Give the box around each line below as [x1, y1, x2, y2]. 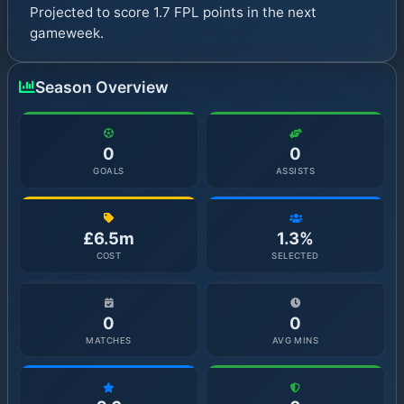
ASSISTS [275, 166, 316, 177]
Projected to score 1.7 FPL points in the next [30, 4, 317, 22]
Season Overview [35, 78, 169, 97]
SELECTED [271, 251, 319, 262]
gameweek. [30, 24, 104, 42]
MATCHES [86, 335, 132, 345]
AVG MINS [271, 335, 319, 345]
